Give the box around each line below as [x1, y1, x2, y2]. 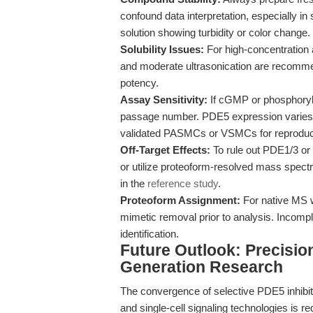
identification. [120, 228, 179, 240]
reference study [147, 177, 218, 189]
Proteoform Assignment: [120, 194, 240, 206]
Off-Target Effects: [120, 144, 210, 156]
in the [120, 177, 147, 189]
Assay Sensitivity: [120, 94, 208, 105]
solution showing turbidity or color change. [120, 27, 310, 38]
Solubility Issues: [120, 43, 204, 55]
